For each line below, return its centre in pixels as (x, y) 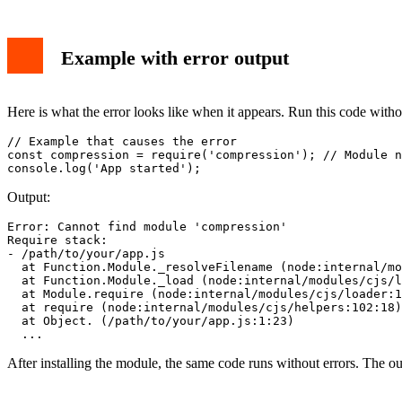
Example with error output (175, 57)
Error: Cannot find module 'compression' (147, 227)
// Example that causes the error (122, 142)
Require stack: (57, 240)
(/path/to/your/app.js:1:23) (194, 321)
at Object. (50, 321)
